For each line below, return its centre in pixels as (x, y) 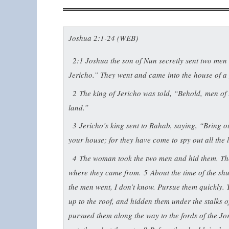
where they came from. (106, 172)
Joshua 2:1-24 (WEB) (103, 38)
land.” (78, 107)
